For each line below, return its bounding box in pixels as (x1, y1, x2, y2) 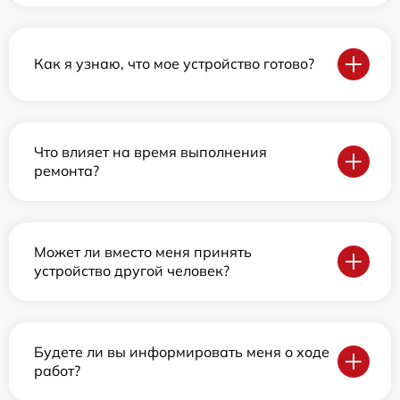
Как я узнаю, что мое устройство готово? (34, 54, 314, 73)
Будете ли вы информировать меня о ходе (34, 342, 329, 361)
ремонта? (34, 161, 99, 179)
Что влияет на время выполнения (34, 142, 267, 161)
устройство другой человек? (34, 261, 229, 279)
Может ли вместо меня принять (34, 242, 252, 261)
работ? (34, 361, 80, 379)
